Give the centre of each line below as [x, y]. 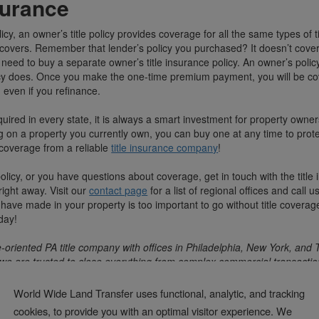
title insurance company [165, 147]
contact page [119, 190]
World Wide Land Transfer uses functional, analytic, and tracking [159, 293]
